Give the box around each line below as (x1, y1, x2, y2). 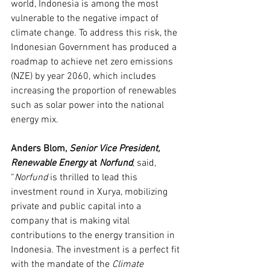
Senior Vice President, (69, 143, 162, 155)
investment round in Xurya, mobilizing (11, 186, 170, 198)
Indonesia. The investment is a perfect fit (11, 244, 182, 256)
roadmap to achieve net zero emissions (11, 56, 175, 68)
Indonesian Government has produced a (11, 42, 179, 54)
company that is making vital (11, 215, 132, 227)
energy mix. (11, 114, 58, 126)
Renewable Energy (11, 157, 89, 169)
